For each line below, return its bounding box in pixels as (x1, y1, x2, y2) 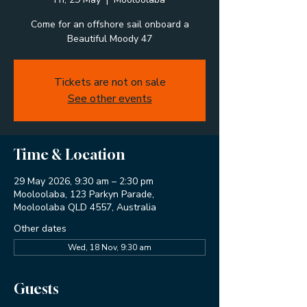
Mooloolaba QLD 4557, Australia (14, 200, 156, 214)
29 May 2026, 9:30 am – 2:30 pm (14, 174, 153, 188)
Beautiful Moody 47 (67, 32, 152, 45)
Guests (14, 280, 59, 297)
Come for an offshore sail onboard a (30, 17, 189, 31)
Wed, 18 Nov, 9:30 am (68, 241, 151, 253)
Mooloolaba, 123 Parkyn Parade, (14, 187, 154, 201)
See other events (67, 90, 152, 106)
